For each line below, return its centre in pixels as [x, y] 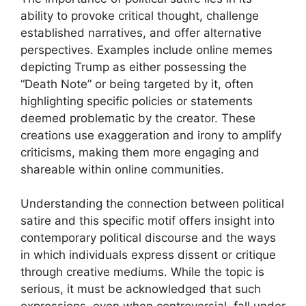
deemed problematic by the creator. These [138, 118]
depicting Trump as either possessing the [134, 67]
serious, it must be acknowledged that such [141, 289]
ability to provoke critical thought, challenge [140, 15]
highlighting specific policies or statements [137, 101]
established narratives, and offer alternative [141, 32]
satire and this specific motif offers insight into [148, 221]
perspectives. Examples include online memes [147, 50]
